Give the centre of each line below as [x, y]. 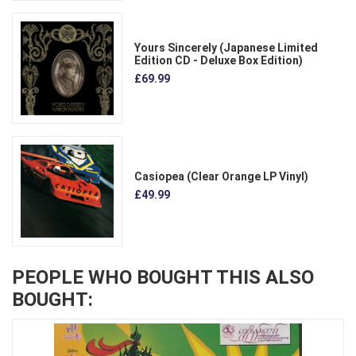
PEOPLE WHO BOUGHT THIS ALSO [163, 278]
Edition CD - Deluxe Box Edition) [219, 61]
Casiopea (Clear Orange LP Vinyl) [222, 177]
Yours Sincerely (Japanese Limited [226, 48]
